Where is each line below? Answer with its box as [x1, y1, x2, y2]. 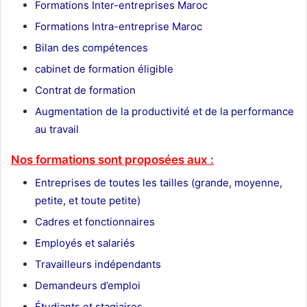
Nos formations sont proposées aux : [11, 153, 214, 167]
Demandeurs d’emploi [35, 278, 140, 292]
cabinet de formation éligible [35, 62, 173, 76]
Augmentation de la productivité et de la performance [35, 105, 294, 119]
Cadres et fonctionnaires [35, 214, 155, 228]
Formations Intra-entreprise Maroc [35, 20, 202, 34]
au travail [35, 123, 79, 136]
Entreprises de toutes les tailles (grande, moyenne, [35, 175, 282, 189]
